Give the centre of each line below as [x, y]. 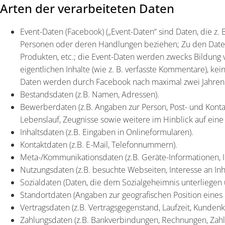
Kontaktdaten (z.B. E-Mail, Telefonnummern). [99, 145]
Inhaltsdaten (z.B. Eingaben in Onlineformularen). [107, 132]
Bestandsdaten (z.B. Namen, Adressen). [90, 94]
